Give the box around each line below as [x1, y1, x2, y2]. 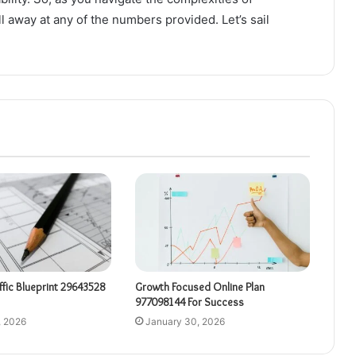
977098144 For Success [134, 294, 244, 309]
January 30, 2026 [145, 315, 225, 327]
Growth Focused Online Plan [134, 279, 265, 294]
